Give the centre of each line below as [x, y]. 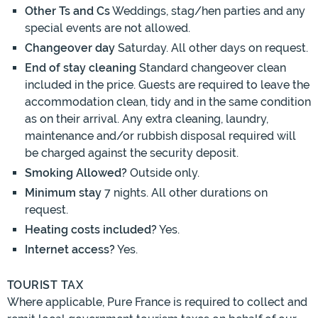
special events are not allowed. [108, 28]
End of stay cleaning [81, 68]
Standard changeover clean [211, 68]
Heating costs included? [91, 230]
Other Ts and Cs [67, 11]
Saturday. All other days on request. [212, 48]
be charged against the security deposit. [132, 153]
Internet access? [70, 250]
